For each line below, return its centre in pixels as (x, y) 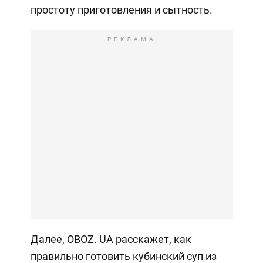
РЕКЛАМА (131, 39)
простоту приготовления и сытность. (121, 10)
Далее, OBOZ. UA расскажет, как (111, 240)
